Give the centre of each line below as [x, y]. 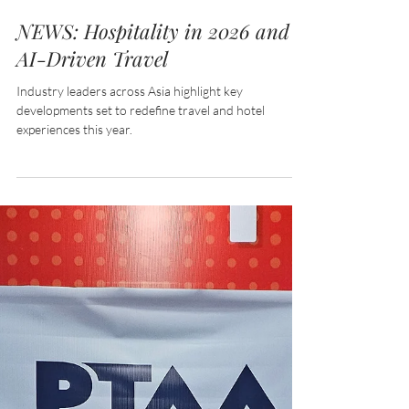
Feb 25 [33, 223]
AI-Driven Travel [92, 296]
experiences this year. [74, 367]
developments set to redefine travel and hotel [141, 347]
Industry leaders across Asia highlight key [130, 328]
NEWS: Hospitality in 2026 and [153, 268]
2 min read [90, 223]
